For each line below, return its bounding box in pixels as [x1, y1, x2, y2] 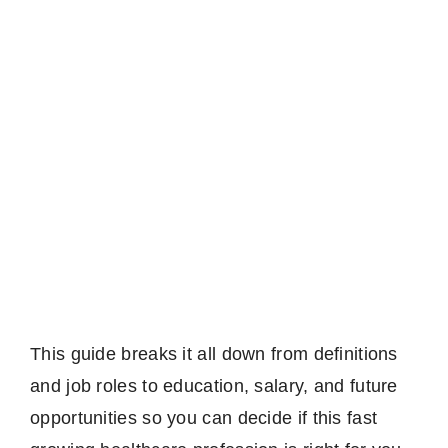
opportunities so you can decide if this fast [30, 407, 378, 428]
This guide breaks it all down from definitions [30, 343, 398, 364]
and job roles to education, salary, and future [30, 375, 398, 396]
